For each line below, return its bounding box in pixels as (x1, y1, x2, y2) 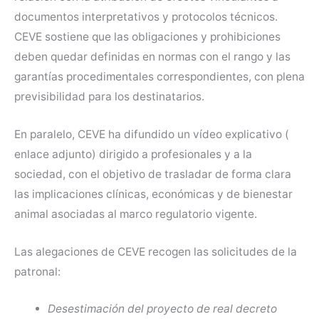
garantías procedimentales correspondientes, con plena (14, 70, 305, 84)
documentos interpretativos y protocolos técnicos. (14, 10, 278, 24)
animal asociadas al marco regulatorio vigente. (14, 206, 257, 221)
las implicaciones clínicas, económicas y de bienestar (14, 187, 293, 201)
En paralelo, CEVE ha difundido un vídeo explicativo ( (14, 127, 289, 141)
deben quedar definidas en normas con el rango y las (14, 50, 291, 64)
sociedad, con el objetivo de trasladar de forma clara (14, 167, 291, 181)
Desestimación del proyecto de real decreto (47, 302, 277, 316)
